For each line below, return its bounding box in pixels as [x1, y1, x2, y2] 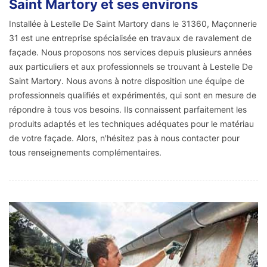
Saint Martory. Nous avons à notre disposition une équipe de [9, 75, 244, 86]
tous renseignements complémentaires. [9, 147, 162, 157]
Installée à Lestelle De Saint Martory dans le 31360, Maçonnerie [9, 18, 257, 29]
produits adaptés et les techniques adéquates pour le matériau [9, 118, 254, 129]
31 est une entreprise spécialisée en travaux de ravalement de [9, 32, 252, 43]
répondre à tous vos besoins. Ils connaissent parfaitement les [9, 104, 247, 114]
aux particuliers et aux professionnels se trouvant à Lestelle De [9, 61, 253, 72]
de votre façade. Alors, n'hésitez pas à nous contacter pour [9, 132, 240, 143]
